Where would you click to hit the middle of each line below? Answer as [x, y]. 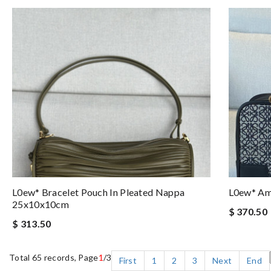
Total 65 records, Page [54, 257]
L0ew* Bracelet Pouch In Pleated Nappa [99, 192]
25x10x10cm [41, 204]
